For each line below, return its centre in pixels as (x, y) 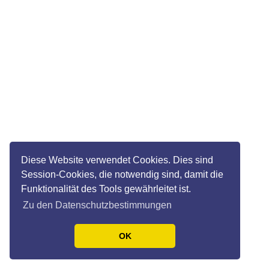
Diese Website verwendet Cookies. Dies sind (117, 160)
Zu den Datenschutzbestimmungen (98, 205)
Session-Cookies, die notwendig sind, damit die (122, 174)
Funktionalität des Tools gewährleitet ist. (106, 189)
